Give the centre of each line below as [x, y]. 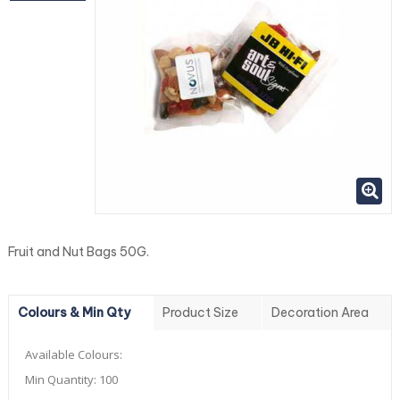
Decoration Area [320, 313]
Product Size [201, 313]
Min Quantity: [62, 380]
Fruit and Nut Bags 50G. [79, 252]
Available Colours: [74, 355]
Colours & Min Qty [74, 313]
